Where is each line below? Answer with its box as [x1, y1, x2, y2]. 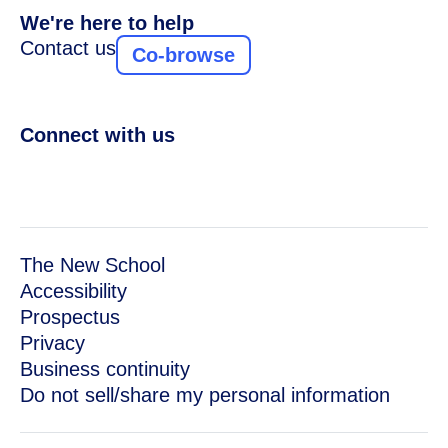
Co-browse [132, 44, 235, 66]
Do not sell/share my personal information [20, 384, 390, 406]
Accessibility [20, 280, 127, 302]
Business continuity [20, 358, 190, 380]
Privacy [20, 332, 85, 354]
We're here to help [20, 12, 194, 34]
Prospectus [20, 306, 120, 328]
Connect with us [20, 124, 175, 146]
